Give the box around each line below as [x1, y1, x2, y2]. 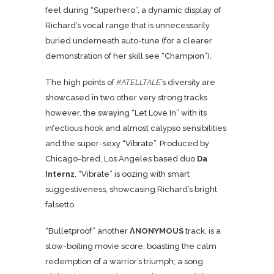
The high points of [45, 78, 116, 87]
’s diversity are [161, 78, 215, 87]
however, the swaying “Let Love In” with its [45, 108, 207, 117]
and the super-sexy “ [45, 139, 125, 148]
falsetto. [45, 200, 76, 209]
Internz [45, 169, 75, 179]
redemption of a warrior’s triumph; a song [45, 257, 203, 266]
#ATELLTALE [116, 78, 161, 87]
